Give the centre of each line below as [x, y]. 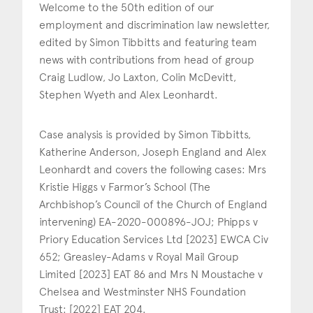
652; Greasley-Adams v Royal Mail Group [139, 256]
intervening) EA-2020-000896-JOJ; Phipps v [148, 221]
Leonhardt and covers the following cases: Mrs [153, 169]
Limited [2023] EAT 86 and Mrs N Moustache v [151, 274]
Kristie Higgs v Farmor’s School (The [125, 187]
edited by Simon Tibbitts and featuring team [148, 42]
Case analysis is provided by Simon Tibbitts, [145, 134]
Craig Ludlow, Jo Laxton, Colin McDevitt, [138, 77]
